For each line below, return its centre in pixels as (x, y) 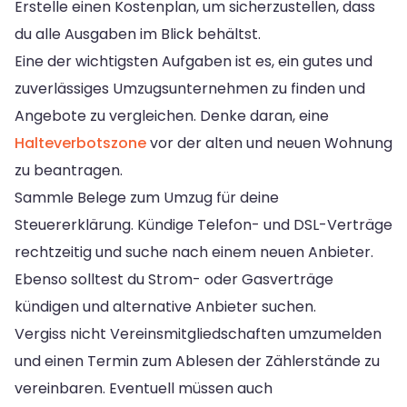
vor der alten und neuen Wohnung (269, 143)
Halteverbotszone (80, 143)
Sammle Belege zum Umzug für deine (147, 197)
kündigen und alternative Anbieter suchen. (165, 306)
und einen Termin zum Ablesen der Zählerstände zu (197, 361)
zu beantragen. (69, 170)
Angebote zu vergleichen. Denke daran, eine (172, 115)
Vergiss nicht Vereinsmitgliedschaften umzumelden (198, 333)
